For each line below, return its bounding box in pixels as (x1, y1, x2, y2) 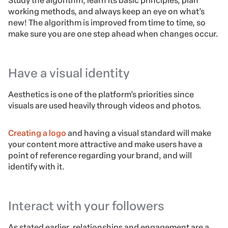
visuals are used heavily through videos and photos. (8, 101, 202, 111)
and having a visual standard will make (66, 128, 211, 138)
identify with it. (8, 162, 65, 172)
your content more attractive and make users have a (8, 139, 203, 150)
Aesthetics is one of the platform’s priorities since (8, 90, 194, 100)
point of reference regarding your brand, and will (8, 151, 192, 161)
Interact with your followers (8, 198, 164, 214)
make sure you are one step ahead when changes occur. (8, 29, 218, 39)
